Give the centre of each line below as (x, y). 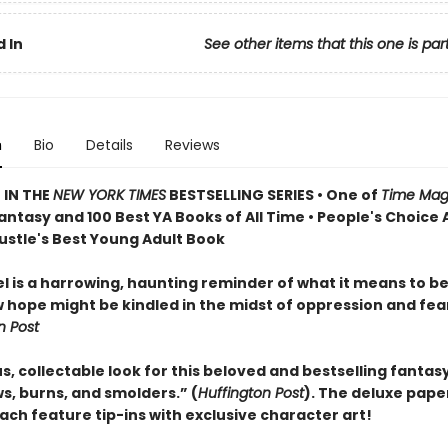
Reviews (192, 145)
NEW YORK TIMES (109, 195)
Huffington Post (250, 393)
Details (109, 145)
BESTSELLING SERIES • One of (273, 195)
